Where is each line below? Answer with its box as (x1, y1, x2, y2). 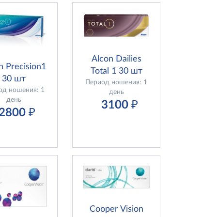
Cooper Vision (89, 204, 143, 214)
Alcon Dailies (91, 54, 141, 63)
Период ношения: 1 (85, 78, 148, 86)
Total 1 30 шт (90, 66, 142, 76)
